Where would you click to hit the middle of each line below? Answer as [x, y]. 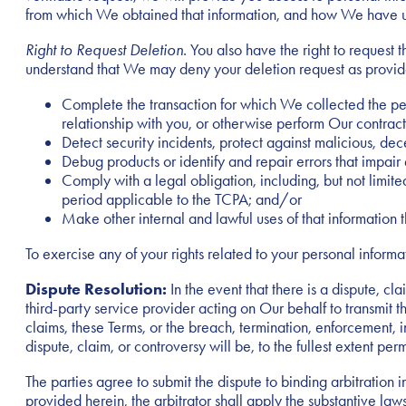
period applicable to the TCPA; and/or [182, 200]
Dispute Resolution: [96, 290]
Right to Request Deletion [104, 50]
